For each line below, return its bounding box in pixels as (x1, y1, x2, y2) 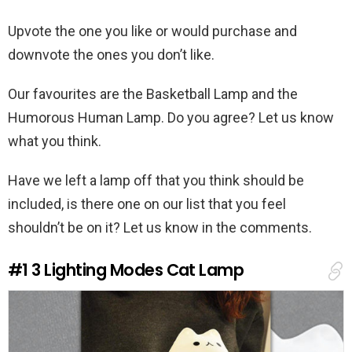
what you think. (8, 132, 101, 149)
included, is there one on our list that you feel (8, 195, 286, 212)
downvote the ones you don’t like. (8, 46, 214, 63)
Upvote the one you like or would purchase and (8, 22, 297, 39)
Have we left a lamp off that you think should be (8, 171, 304, 189)
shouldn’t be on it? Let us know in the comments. (8, 218, 312, 236)
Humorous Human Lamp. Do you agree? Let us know (8, 108, 334, 126)
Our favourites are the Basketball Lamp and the (8, 85, 298, 102)
